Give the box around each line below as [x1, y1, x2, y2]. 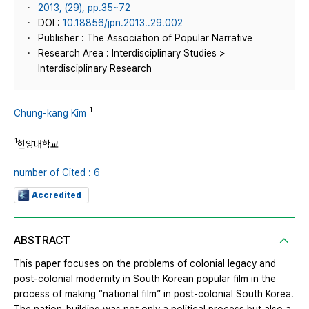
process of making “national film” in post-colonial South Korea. [14, 288, 294, 300]
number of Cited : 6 [14, 167, 100, 179]
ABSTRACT [14, 234, 70, 248]
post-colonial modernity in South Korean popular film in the [14, 273, 276, 285]
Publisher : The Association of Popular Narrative [38, 32, 252, 43]
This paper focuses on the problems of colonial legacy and [14, 258, 276, 270]
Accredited [32, 190, 81, 201]
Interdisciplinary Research [38, 63, 152, 74]
